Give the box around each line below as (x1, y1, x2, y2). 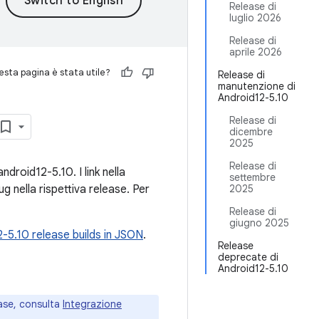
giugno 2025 (229, 216, 289, 229)
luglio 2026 (229, 11, 281, 24)
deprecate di (218, 251, 278, 263)
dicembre (229, 125, 273, 138)
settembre (229, 171, 276, 184)
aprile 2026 (229, 46, 282, 58)
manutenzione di (218, 80, 296, 93)
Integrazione (63, 298, 122, 310)
